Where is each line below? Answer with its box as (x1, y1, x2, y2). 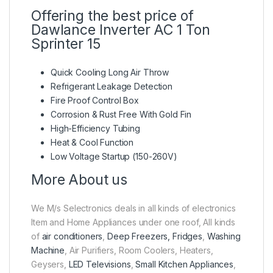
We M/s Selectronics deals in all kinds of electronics (31, 202, 236, 213)
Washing (207, 230, 241, 241)
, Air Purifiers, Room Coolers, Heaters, (65, 244, 213, 255)
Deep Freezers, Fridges (107, 230, 203, 241)
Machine (31, 244, 65, 255)
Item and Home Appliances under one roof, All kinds (31, 216, 235, 227)
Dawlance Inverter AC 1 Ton (31, 21, 210, 38)
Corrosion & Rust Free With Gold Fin (51, 108, 192, 119)
